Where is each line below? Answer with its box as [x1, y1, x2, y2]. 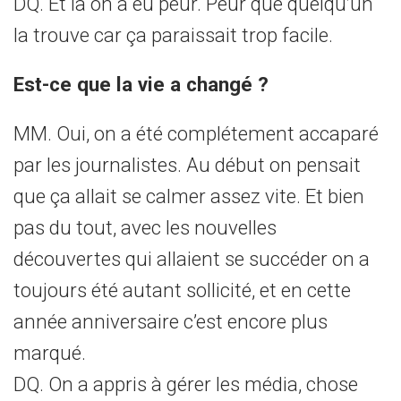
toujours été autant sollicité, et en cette [13, 278, 351, 302]
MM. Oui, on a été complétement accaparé [13, 122, 379, 145]
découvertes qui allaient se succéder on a [13, 247, 370, 270]
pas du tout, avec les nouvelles [13, 216, 277, 239]
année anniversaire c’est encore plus [13, 310, 328, 333]
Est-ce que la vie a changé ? [13, 73, 269, 96]
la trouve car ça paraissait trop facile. [13, 23, 333, 47]
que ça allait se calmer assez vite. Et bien [13, 184, 364, 208]
